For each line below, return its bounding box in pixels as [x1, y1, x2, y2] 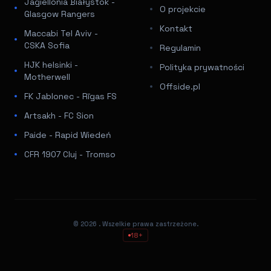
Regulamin [160, 42, 201, 53]
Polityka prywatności [160, 61, 244, 73]
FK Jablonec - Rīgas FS [24, 90, 117, 102]
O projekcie [160, 3, 206, 15]
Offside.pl [160, 80, 200, 92]
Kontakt [160, 22, 192, 34]
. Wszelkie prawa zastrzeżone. [98, 219, 198, 228]
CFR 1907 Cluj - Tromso [24, 148, 116, 160]
